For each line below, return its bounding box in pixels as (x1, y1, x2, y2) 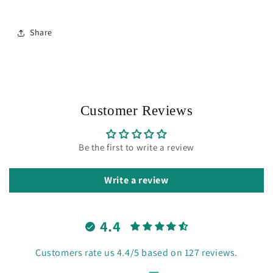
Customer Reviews (80, 102, 193, 118)
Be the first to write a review (79, 141, 194, 153)
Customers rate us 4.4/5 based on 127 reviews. (35, 246, 238, 259)
